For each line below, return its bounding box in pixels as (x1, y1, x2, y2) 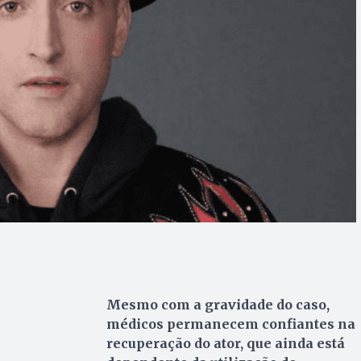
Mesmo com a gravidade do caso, (106, 297, 330, 313)
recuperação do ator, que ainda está (106, 335, 345, 352)
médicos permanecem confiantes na (106, 316, 355, 333)
